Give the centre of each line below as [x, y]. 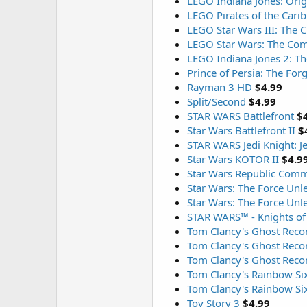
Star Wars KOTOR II [233, 159]
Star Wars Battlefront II [241, 130]
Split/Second [217, 101]
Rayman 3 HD [220, 87]
